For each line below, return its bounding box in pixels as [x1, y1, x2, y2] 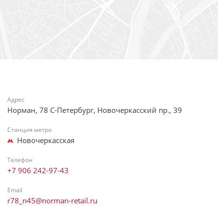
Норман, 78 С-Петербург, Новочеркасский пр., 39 [7, 105, 182, 115]
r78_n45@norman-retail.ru [7, 196, 97, 205]
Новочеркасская [17, 135, 74, 145]
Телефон [7, 156, 33, 164]
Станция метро [7, 126, 52, 134]
